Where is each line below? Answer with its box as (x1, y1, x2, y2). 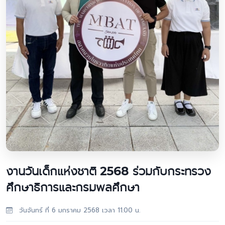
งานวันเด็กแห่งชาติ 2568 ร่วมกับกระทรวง (6, 164, 211, 179)
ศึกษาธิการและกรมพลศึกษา (6, 180, 140, 195)
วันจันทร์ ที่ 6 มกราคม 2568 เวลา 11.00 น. (17, 205, 140, 215)
